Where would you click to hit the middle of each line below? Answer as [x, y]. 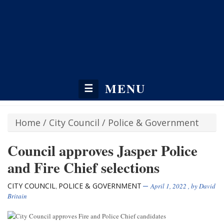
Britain [17, 196]
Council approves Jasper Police [102, 151]
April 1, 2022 [168, 186]
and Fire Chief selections [83, 168]
